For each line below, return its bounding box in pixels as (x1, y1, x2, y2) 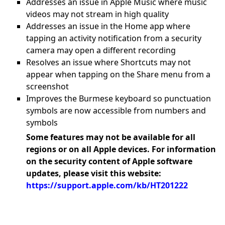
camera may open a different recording (26, 45, 176, 56)
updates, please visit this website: (26, 168, 161, 179)
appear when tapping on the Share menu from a (26, 69, 210, 80)
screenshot (26, 81, 69, 92)
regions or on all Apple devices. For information (26, 144, 216, 155)
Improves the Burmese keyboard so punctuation (26, 93, 211, 104)
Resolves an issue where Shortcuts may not (26, 57, 191, 68)
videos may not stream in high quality (26, 9, 169, 20)
